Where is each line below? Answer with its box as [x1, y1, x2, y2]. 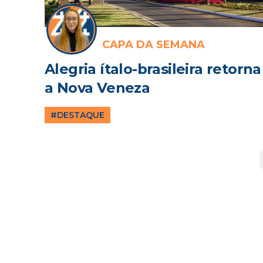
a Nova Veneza [45, 79, 150, 96]
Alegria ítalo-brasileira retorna [45, 60, 261, 77]
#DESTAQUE [50, 110, 104, 120]
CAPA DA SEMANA [102, 38, 205, 51]
